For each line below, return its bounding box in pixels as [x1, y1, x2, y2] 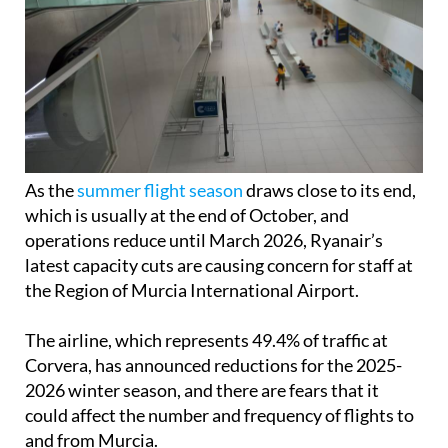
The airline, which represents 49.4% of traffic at [25, 328, 388, 351]
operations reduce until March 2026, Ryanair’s [25, 228, 383, 251]
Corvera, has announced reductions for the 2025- [25, 353, 402, 376]
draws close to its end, [243, 178, 416, 201]
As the [25, 178, 77, 201]
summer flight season [77, 178, 243, 201]
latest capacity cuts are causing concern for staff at [25, 253, 413, 276]
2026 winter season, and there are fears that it [25, 378, 379, 401]
